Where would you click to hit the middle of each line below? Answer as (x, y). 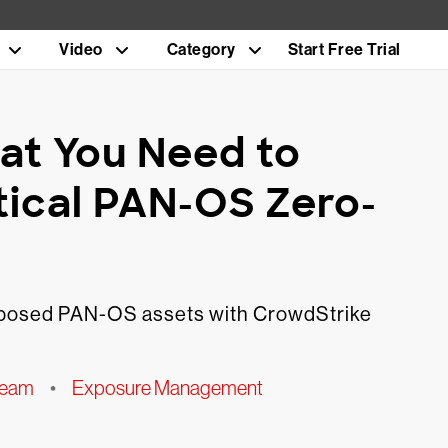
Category (201, 49)
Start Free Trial (344, 49)
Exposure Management (167, 388)
